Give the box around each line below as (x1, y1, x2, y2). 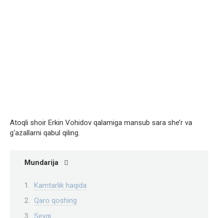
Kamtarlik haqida (34, 181, 87, 190)
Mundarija (24, 158, 58, 167)
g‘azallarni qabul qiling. (10, 128, 80, 138)
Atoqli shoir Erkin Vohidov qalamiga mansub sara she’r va (10, 118, 192, 127)
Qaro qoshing (34, 196, 77, 205)
